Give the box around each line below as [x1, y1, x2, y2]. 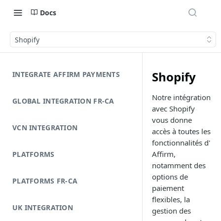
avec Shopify [152, 104, 195, 113]
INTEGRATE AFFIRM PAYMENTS [12, 70, 120, 79]
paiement [152, 183, 184, 193]
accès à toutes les [152, 126, 211, 136]
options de [152, 172, 188, 182]
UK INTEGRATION [12, 203, 73, 212]
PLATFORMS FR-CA [12, 176, 78, 185]
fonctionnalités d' [152, 138, 210, 147]
